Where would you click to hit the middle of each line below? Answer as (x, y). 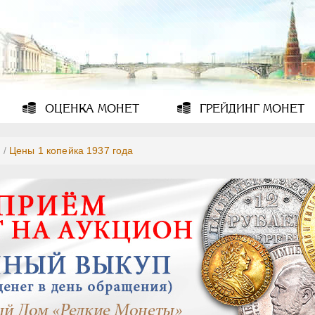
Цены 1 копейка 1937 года (71, 150)
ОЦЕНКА (68, 109)
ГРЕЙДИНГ (227, 109)
